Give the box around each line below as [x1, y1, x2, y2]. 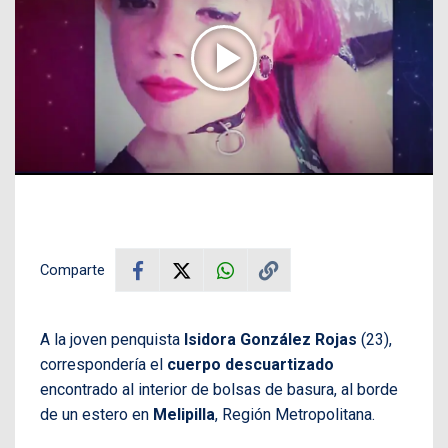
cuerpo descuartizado [167, 355, 334, 375]
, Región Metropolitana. [215, 405, 375, 425]
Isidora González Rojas [180, 330, 357, 350]
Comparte [40, 261, 105, 280]
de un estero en [40, 405, 153, 425]
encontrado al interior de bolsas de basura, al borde [40, 380, 398, 400]
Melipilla [153, 405, 215, 425]
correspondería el [40, 355, 167, 375]
